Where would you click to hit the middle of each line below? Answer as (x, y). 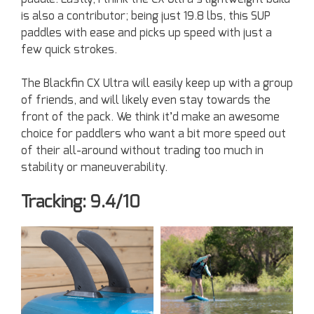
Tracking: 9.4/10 (81, 203)
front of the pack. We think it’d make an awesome (150, 117)
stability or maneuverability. (94, 168)
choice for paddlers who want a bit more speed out (153, 134)
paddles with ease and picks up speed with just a (146, 33)
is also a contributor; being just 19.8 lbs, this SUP (146, 16)
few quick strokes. (69, 50)
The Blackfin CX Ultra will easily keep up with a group (157, 84)
